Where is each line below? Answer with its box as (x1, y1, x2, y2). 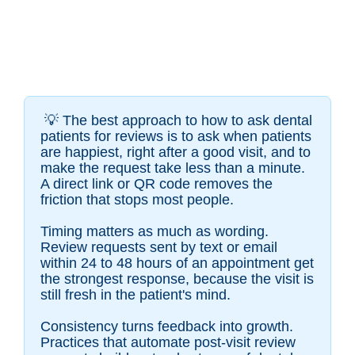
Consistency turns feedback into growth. (40, 319, 293, 335)
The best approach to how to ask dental (63, 113, 312, 129)
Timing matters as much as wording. (40, 223, 269, 240)
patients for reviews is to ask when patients (40, 128, 311, 145)
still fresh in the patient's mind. (40, 287, 231, 303)
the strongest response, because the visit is (40, 271, 314, 288)
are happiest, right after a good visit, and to (40, 144, 311, 161)
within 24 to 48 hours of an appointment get (40, 255, 314, 272)
